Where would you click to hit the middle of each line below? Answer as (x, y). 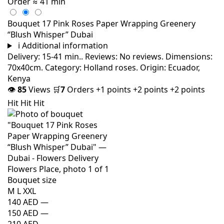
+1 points (114, 89)
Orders (80, 89)
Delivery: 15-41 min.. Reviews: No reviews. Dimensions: (110, 56)
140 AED (23, 202)
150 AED (23, 213)
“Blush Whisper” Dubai (50, 34)
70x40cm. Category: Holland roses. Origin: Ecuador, (104, 67)
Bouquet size (32, 180)
